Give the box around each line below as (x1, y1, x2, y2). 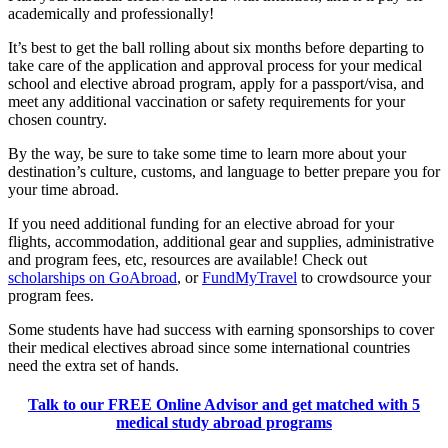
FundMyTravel (202, 268, 297, 286)
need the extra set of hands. (8, 356, 179, 374)
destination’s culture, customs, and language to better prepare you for (8, 162, 440, 180)
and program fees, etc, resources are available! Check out (8, 250, 367, 268)
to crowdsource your (297, 268, 431, 286)
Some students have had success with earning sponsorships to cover (8, 320, 434, 338)
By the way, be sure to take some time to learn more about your (8, 144, 406, 162)
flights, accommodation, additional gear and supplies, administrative (8, 232, 434, 250)
